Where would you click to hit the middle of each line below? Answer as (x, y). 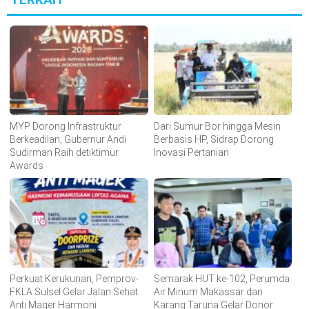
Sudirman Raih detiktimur (64, 153)
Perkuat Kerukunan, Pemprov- (74, 279)
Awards (27, 166)
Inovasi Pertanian (191, 153)
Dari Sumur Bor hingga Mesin (217, 127)
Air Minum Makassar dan (208, 292)
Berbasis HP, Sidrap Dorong (213, 140)
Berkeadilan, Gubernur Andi (68, 140)
